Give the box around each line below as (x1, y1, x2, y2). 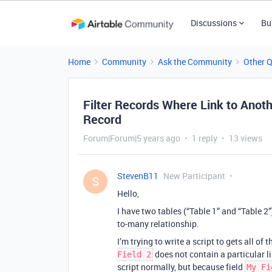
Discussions (190, 17, 237, 29)
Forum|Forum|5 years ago (83, 132, 180, 144)
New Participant (163, 170, 225, 182)
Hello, (117, 188, 139, 199)
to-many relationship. (117, 218, 199, 229)
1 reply (192, 132, 217, 144)
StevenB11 (117, 170, 158, 182)
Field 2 (117, 250, 151, 259)
